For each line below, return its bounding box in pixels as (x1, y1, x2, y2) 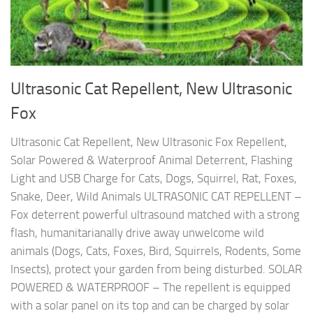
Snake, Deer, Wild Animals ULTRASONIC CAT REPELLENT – (10, 189, 302, 204)
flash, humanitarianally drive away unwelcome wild (10, 226, 264, 240)
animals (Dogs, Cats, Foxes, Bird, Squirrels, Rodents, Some (10, 244, 301, 259)
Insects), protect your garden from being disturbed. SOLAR (10, 262, 302, 277)
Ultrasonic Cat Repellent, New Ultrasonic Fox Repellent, (10, 135, 287, 150)
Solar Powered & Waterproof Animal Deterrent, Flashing (10, 153, 293, 168)
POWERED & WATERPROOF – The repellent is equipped (10, 280, 291, 295)
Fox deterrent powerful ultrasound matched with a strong (10, 208, 300, 222)
